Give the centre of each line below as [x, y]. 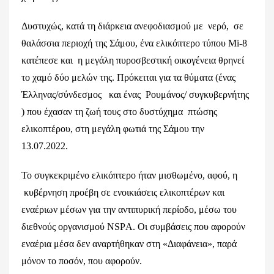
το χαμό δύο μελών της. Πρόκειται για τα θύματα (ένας [130, 77]
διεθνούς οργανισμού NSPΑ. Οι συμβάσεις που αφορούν [133, 227]
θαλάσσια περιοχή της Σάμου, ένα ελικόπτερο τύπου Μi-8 [134, 43]
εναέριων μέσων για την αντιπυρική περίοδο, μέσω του [129, 209]
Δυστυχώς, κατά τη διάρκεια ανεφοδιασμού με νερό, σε [132, 26]
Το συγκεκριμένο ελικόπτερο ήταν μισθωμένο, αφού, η [129, 175]
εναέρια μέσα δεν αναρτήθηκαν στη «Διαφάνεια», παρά [129, 244]
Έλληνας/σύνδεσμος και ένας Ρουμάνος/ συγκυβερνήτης [135, 94]
